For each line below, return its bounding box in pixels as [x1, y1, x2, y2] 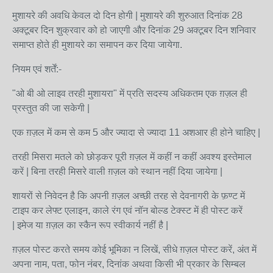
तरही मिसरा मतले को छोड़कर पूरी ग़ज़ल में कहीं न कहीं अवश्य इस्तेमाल [12, 152, 252, 162]
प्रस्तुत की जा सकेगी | [12, 103, 90, 113]
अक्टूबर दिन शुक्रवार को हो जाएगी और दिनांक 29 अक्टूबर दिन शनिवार [12, 25, 256, 35]
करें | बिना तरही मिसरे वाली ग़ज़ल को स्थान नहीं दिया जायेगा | [12, 166, 222, 177]
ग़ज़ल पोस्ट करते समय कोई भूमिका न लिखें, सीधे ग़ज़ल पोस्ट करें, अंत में [12, 244, 257, 255]
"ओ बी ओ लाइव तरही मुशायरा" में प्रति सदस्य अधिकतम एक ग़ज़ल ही [12, 88, 247, 99]
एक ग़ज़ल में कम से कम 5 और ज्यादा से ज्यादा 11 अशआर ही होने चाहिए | [12, 127, 260, 138]
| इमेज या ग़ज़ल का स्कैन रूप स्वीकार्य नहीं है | [12, 220, 168, 230]
